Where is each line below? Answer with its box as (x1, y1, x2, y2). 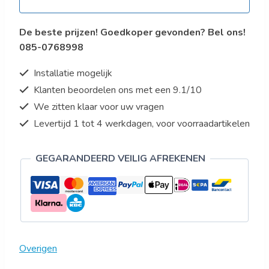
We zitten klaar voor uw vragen (31, 100, 164, 114)
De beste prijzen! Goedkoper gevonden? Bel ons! (19, 26, 246, 40)
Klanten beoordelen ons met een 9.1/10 (31, 83, 202, 97)
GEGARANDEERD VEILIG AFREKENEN (35, 152, 205, 166)
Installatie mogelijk (31, 67, 112, 80)
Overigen (19, 242, 57, 256)
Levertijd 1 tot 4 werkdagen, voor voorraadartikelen (31, 117, 250, 131)
